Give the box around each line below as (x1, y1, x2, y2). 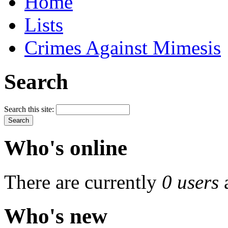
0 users (162, 171, 219, 193)
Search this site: (4, 104, 56, 113)
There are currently (4, 171, 162, 193)
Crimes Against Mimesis (24, 36, 221, 59)
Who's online (4, 136, 127, 160)
